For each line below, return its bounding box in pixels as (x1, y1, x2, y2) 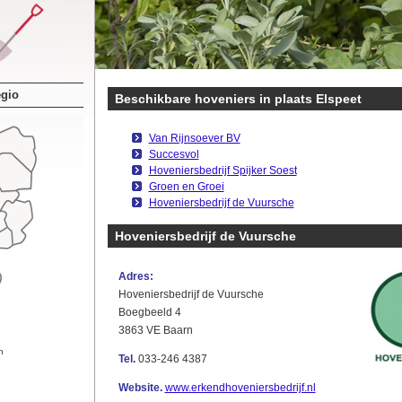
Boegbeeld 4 (118, 306, 181, 319)
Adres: (118, 270, 153, 283)
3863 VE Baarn (118, 324, 193, 336)
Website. (118, 381, 162, 394)
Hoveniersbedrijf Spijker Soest (148, 164, 297, 177)
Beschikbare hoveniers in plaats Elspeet (114, 92, 362, 106)
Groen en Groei (148, 180, 224, 193)
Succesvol (148, 148, 199, 161)
